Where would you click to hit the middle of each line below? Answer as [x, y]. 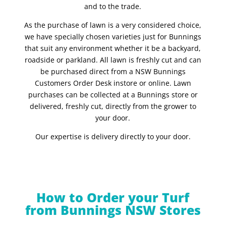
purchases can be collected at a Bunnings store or [113, 94]
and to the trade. [113, 6]
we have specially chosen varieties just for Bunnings [113, 36]
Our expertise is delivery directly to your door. [113, 136]
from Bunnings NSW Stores [113, 210]
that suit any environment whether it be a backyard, [113, 48]
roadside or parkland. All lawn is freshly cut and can [113, 60]
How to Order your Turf [113, 197]
